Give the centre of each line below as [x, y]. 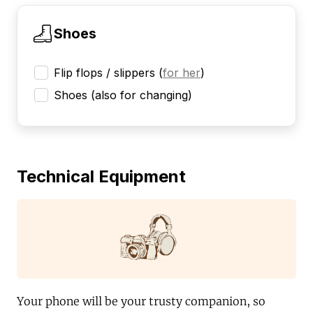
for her [182, 72]
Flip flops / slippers [104, 72]
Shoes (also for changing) [123, 95]
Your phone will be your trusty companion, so [141, 301]
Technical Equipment [101, 176]
